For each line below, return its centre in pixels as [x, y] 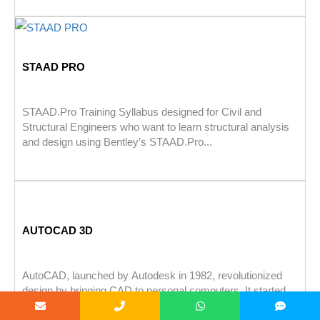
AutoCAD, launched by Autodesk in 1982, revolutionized [152, 276]
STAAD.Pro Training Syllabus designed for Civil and [142, 112]
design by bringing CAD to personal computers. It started [154, 291]
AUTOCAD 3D [57, 231]
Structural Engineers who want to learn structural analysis [156, 127]
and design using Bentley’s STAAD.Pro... [117, 142]
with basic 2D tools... [70, 306]
